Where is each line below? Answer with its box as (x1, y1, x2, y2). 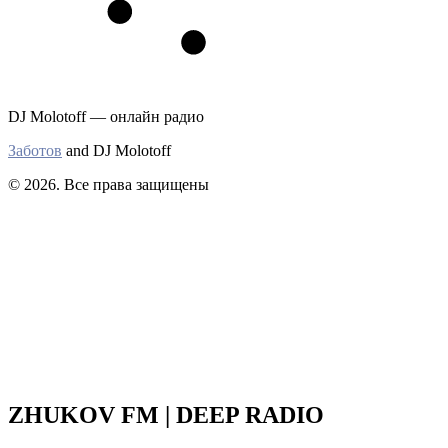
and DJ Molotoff (62, 142, 171, 159)
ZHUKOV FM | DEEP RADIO (8, 401, 324, 428)
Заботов (8, 142, 62, 159)
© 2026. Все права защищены (8, 176, 209, 193)
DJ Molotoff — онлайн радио (8, 108, 204, 125)
